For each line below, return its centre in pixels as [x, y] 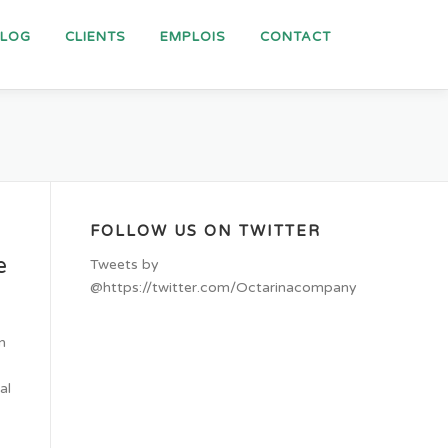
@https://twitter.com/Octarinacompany [223, 287]
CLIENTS [95, 37]
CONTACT [295, 37]
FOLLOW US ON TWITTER [205, 231]
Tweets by [124, 264]
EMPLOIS [193, 37]
